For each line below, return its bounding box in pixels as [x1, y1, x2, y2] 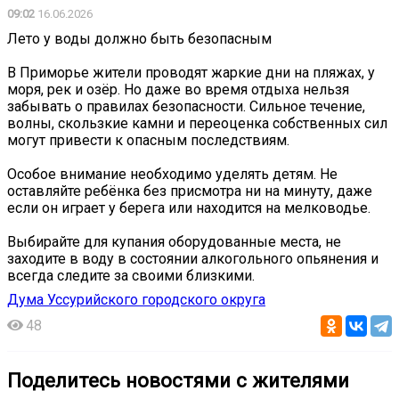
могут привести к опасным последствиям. [7, 131, 289, 149]
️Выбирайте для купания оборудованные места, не [7, 232, 341, 250]
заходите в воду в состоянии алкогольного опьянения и [7, 249, 379, 267]
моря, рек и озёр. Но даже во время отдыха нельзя [7, 80, 349, 98]
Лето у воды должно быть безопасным [7, 29, 272, 47]
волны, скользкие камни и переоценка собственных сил [7, 114, 387, 132]
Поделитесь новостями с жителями [7, 368, 349, 392]
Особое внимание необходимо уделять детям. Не [7, 165, 338, 183]
